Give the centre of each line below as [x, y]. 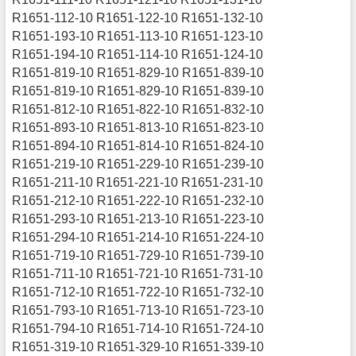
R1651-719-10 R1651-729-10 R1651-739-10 [138, 256]
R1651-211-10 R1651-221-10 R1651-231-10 [138, 183]
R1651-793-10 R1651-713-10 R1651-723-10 [138, 311]
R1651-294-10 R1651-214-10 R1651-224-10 [138, 238]
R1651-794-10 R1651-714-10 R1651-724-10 [138, 329]
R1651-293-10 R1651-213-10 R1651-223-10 [138, 219]
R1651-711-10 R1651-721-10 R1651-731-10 [138, 274]
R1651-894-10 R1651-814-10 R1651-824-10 [138, 146]
